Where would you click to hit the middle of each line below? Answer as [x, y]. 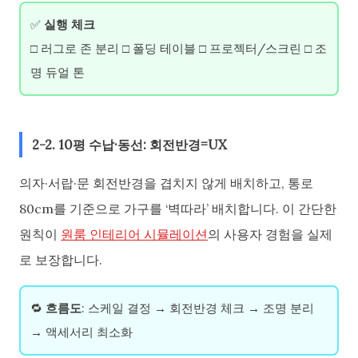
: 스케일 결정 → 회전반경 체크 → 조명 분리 [198, 308]
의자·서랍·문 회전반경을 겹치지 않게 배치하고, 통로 [166, 183]
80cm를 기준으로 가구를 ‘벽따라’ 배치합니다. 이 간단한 [178, 208]
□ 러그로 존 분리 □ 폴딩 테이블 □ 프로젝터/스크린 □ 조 [179, 49]
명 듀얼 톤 [58, 73]
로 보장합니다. [61, 259]
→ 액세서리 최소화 [82, 332]
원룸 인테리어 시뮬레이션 [134, 234]
